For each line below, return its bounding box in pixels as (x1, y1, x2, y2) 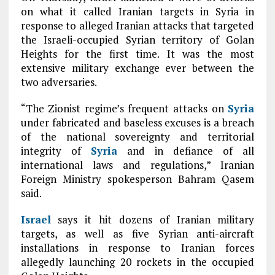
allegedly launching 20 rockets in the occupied (20, 255, 255, 269)
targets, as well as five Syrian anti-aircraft (20, 227, 255, 241)
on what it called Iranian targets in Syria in (20, 4, 255, 18)
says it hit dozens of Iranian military (50, 212, 255, 227)
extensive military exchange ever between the (20, 61, 255, 75)
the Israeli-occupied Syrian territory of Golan (20, 33, 255, 47)
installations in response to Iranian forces (20, 241, 255, 255)
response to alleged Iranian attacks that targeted (20, 18, 255, 33)
